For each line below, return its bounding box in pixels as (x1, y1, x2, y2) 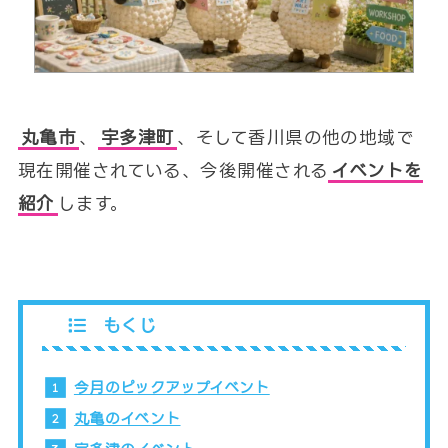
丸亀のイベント (73, 410, 181, 427)
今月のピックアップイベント (73, 379, 270, 396)
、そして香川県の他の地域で (177, 128, 415, 148)
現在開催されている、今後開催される (17, 161, 329, 181)
